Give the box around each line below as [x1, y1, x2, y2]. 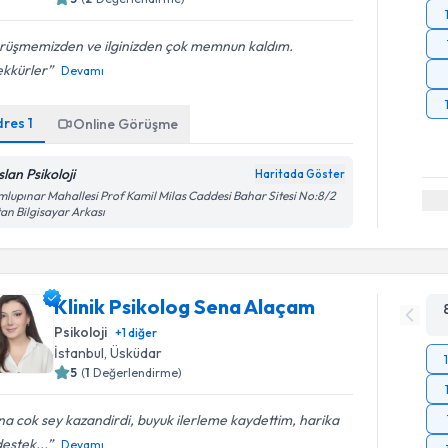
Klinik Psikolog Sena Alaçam [54, 293, 316, 319]
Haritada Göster [255, 166, 346, 181]
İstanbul [54, 343, 105, 362]
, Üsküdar [104, 343, 163, 362]
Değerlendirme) [93, 364, 183, 380]
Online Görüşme [73, 114, 179, 133]
